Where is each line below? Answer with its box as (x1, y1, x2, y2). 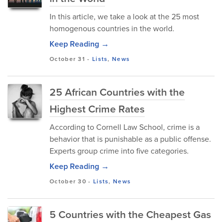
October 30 (50, 177, 86, 186)
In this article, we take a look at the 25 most (50, 11, 199, 22)
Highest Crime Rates (50, 101, 145, 116)
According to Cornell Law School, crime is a (50, 121, 200, 133)
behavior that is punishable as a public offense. (50, 133, 211, 145)
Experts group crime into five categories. (50, 145, 189, 157)
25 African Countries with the (50, 84, 185, 100)
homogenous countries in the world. (50, 23, 174, 34)
